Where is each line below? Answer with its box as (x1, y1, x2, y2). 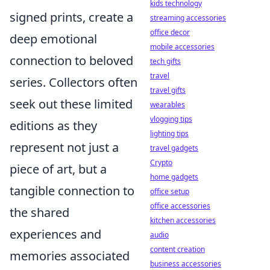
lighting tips (150, 128, 189, 139)
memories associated (10, 247, 130, 264)
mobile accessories (150, 42, 215, 52)
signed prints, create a (10, 8, 133, 25)
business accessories (150, 259, 221, 269)
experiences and (10, 225, 101, 242)
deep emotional (10, 30, 97, 47)
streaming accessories (150, 13, 226, 23)
